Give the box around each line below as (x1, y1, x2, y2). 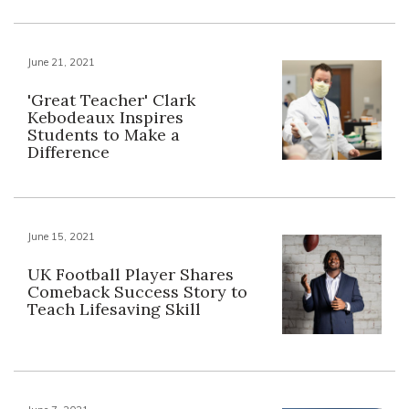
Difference (27, 141, 110, 163)
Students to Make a (27, 123, 180, 145)
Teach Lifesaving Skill (27, 298, 201, 320)
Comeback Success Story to (27, 280, 247, 302)
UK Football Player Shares (27, 263, 234, 285)
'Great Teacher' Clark (27, 89, 195, 110)
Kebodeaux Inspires (27, 106, 184, 128)
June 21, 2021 (27, 55, 95, 68)
